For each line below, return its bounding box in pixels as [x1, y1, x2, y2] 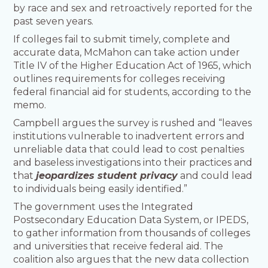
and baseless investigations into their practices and [13, 157, 253, 169]
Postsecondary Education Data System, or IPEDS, [13, 214, 249, 226]
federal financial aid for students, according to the [13, 86, 252, 98]
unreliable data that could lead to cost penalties [13, 144, 245, 156]
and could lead [178, 170, 253, 182]
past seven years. [13, 16, 94, 28]
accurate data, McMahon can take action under [13, 47, 240, 59]
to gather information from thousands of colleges [13, 227, 251, 239]
